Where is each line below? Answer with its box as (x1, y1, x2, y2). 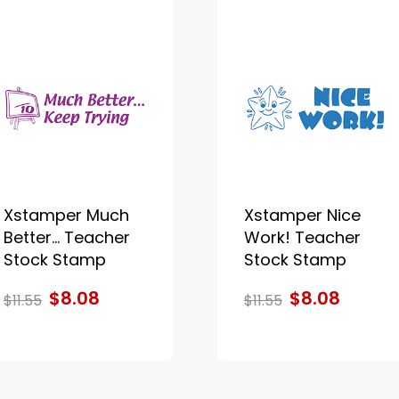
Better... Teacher (3, 225, 130, 248)
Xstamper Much (3, 203, 129, 226)
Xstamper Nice (243, 203, 361, 226)
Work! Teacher (243, 225, 361, 248)
